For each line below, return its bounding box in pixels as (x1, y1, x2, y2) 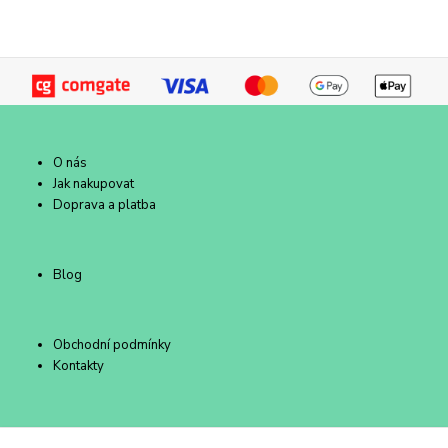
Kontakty (53, 357, 105, 376)
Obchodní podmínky (53, 336, 172, 355)
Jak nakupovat (53, 175, 135, 194)
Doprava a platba (53, 196, 157, 215)
